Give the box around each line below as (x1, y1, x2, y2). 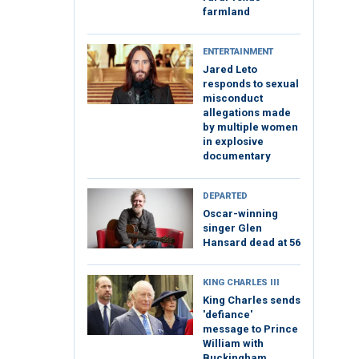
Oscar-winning (203, 208, 278, 220)
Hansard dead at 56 (203, 236, 301, 249)
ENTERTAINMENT (203, 46, 273, 58)
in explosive (203, 135, 264, 148)
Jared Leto (203, 63, 257, 76)
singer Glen (203, 222, 262, 235)
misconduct (203, 92, 263, 105)
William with (203, 337, 264, 350)
